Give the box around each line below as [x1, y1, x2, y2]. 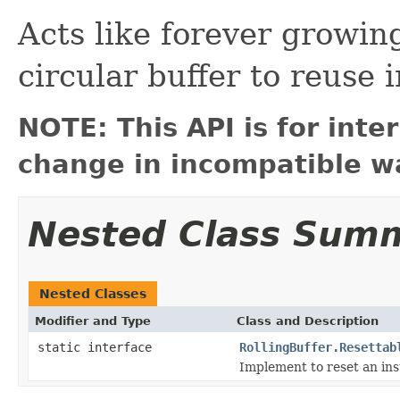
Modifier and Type [35, 313, 151, 328]
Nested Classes [39, 286, 146, 301]
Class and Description [237, 313, 379, 328]
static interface [37, 339, 159, 354]
